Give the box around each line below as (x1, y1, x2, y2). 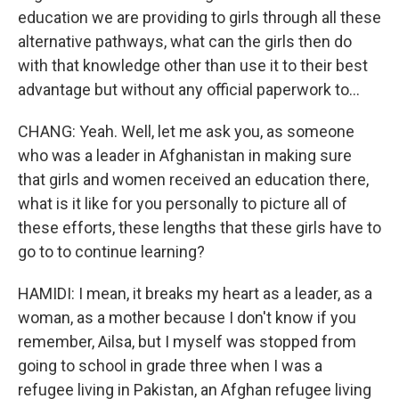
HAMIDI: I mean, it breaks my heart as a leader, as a (18, 284, 372, 303)
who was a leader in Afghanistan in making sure (18, 146, 352, 165)
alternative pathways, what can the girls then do (18, 32, 352, 51)
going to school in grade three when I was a (18, 356, 322, 375)
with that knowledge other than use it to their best (18, 56, 368, 75)
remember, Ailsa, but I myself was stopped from (18, 332, 356, 351)
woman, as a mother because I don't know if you (18, 308, 356, 327)
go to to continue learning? (18, 242, 205, 261)
